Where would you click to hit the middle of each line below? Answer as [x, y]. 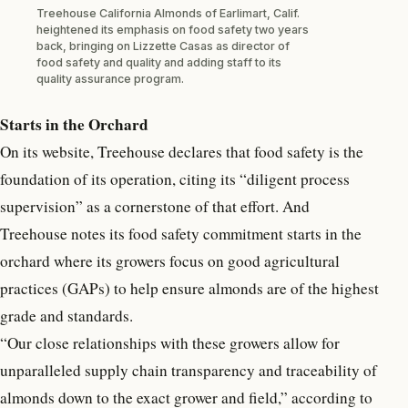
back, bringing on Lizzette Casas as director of [163, 46]
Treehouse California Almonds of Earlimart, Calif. [168, 13]
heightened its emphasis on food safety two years [173, 30]
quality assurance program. [110, 79]
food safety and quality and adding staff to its [159, 62]
